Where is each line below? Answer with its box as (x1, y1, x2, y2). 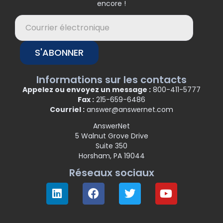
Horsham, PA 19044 (78, 151, 145, 161)
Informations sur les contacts (36, 72, 187, 87)
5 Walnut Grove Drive (75, 131, 148, 141)
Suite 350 (96, 141, 127, 151)
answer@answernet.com (85, 104, 173, 114)
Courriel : (50, 104, 85, 114)
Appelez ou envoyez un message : (22, 84, 151, 95)
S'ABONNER (35, 46, 84, 59)
